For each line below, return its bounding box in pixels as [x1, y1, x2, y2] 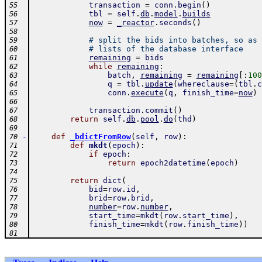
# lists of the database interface [88, 44, 243, 53]
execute [130, 88, 164, 97]
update [144, 80, 173, 88]
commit [144, 106, 173, 115]
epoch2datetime [140, 158, 206, 167]
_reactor [116, 18, 154, 27]
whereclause [177, 80, 229, 88]
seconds [158, 18, 192, 27]
